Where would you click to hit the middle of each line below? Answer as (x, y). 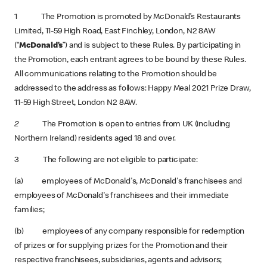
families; (30, 210)
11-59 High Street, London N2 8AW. (76, 103)
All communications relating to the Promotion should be (116, 74)
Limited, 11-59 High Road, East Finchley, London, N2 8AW (115, 32)
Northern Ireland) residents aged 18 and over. (95, 139)
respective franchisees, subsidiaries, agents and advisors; (118, 260)
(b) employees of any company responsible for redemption (130, 232)
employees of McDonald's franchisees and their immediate (122, 196)
